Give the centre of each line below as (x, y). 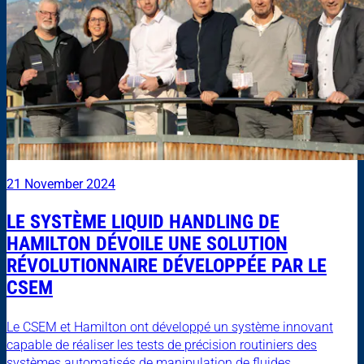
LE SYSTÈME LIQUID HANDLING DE (143, 221)
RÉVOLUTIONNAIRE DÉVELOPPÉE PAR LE (167, 265)
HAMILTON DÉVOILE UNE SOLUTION (147, 243)
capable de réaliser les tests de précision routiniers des (162, 344)
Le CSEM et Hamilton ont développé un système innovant (170, 327)
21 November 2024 (61, 184)
